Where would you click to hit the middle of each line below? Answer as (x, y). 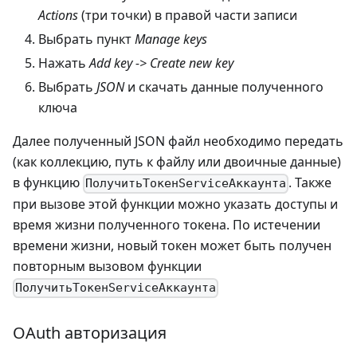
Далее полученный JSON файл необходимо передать (178, 141)
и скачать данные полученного (224, 87)
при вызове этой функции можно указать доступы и (175, 204)
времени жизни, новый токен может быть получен (172, 246)
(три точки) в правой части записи (188, 16)
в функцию (48, 183)
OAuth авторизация (90, 332)
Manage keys (171, 39)
